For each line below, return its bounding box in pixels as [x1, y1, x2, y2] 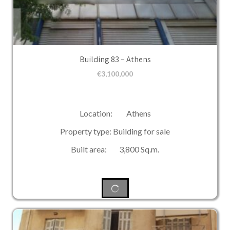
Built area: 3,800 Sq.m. [71, 144, 159, 155]
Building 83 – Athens [79, 53, 151, 65]
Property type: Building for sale [60, 126, 170, 137]
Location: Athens [79, 108, 151, 119]
